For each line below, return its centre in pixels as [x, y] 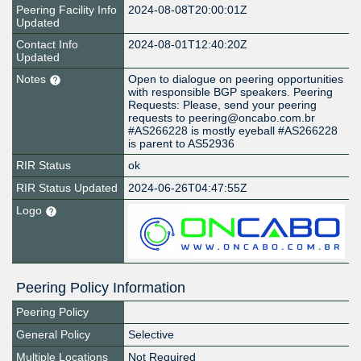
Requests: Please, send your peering [223, 105]
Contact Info [47, 45]
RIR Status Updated [67, 188]
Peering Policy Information [101, 288]
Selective [151, 335]
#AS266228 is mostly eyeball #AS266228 [233, 131]
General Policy [53, 335]
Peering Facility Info [66, 10]
